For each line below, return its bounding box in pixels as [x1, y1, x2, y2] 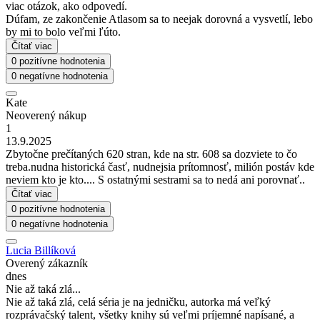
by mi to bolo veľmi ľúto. [6, 25, 121, 38]
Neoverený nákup [6, 109, 86, 121]
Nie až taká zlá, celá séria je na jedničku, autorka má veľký [6, 295, 271, 308]
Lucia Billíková [6, 244, 76, 256]
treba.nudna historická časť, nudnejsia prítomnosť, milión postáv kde [6, 160, 314, 173]
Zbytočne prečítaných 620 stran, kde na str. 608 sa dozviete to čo [6, 147, 297, 160]
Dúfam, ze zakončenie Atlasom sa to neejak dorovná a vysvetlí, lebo [6, 12, 313, 25]
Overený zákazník [6, 256, 88, 269]
